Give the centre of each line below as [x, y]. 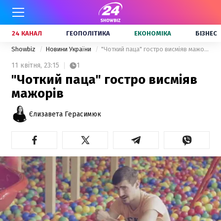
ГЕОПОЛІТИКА [88, 33]
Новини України [69, 49]
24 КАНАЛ [27, 33]
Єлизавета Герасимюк [65, 114]
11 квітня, [27, 65]
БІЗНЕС [206, 33]
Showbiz [24, 49]
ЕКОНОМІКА [153, 33]
